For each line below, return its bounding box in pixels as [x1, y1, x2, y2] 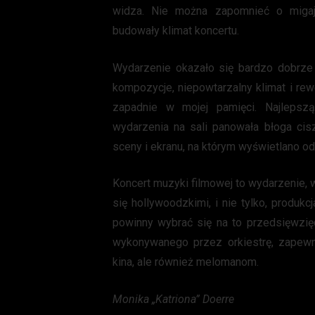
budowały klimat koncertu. [112, 24, 239, 38]
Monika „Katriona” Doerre [112, 292, 234, 306]
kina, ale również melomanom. [112, 255, 259, 269]
